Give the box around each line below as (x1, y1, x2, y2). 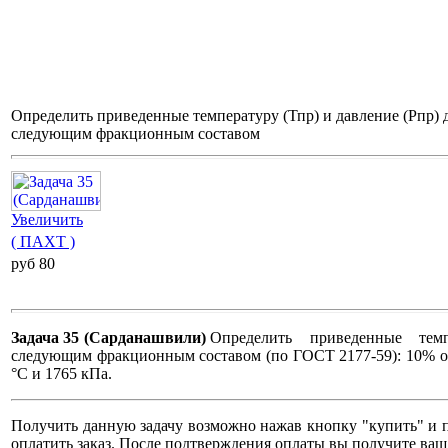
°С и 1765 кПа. (11, 365, 112, 383)
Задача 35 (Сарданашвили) (11, 329, 206, 347)
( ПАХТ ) (11, 233, 75, 251)
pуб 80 (11, 255, 55, 273)
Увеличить (11, 211, 83, 229)
